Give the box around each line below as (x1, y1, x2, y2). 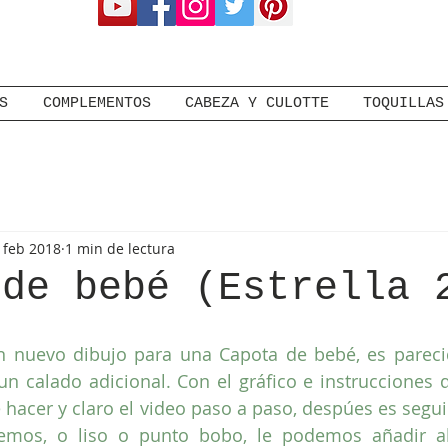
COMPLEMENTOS (42, 95, 151, 112)
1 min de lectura (65, 238, 175, 258)
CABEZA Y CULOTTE (185, 95, 329, 112)
